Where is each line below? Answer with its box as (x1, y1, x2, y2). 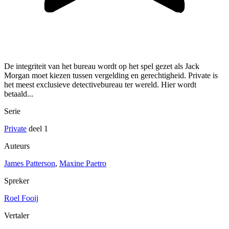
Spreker (4, 176, 29, 186)
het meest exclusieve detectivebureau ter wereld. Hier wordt (4, 80, 196, 89)
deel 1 (27, 124, 48, 133)
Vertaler (4, 211, 29, 220)
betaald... (4, 89, 33, 99)
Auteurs (4, 142, 30, 151)
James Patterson (4, 159, 55, 168)
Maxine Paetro (59, 159, 106, 168)
